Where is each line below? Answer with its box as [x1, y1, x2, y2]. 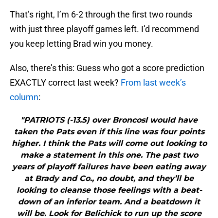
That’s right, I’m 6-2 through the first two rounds [10, 9, 192, 20]
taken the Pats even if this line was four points [14, 127, 204, 137]
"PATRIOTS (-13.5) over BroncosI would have [20, 115, 198, 125]
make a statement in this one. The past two [20, 150, 198, 160]
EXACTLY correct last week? [10, 77, 121, 88]
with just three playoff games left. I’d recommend [10, 24, 199, 35]
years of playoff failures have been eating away [12, 162, 206, 172]
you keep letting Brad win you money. [10, 38, 153, 49]
